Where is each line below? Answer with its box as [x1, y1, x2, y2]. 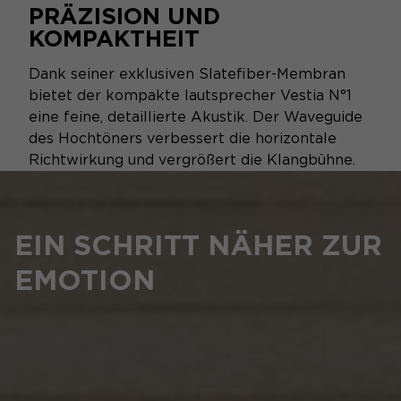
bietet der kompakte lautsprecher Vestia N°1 [29, 87, 352, 104]
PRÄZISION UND [29, 2, 220, 30]
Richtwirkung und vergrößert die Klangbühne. [29, 151, 355, 168]
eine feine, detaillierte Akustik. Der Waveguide [29, 108, 363, 125]
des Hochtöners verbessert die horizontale [29, 130, 337, 147]
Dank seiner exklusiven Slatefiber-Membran [29, 65, 346, 82]
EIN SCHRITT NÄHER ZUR [14, 228, 382, 262]
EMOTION [14, 263, 155, 297]
